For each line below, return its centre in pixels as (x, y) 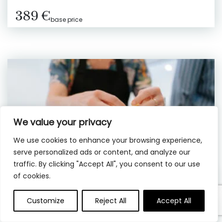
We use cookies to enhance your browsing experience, (108, 140)
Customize (45, 201)
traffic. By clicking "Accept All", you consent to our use (107, 164)
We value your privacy (62, 122)
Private (57, 205)
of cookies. (32, 176)
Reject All (111, 201)
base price (66, 19)
